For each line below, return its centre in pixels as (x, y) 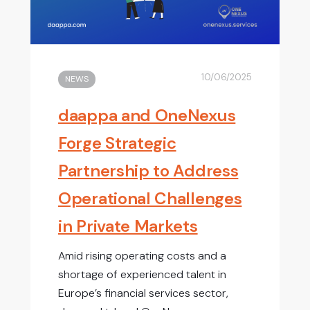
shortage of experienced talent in (142, 275)
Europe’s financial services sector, (143, 293)
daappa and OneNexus (147, 115)
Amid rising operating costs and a (142, 256)
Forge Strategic (117, 143)
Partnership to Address (148, 170)
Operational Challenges (150, 198)
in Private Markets (128, 226)
